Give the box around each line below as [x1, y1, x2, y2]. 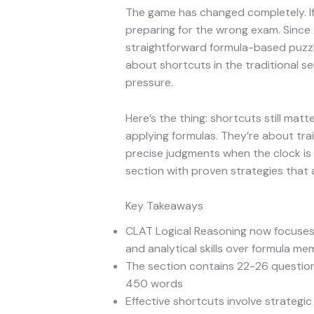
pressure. [125, 75, 173, 90]
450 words [125, 276, 183, 292]
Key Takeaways [125, 198, 203, 214]
